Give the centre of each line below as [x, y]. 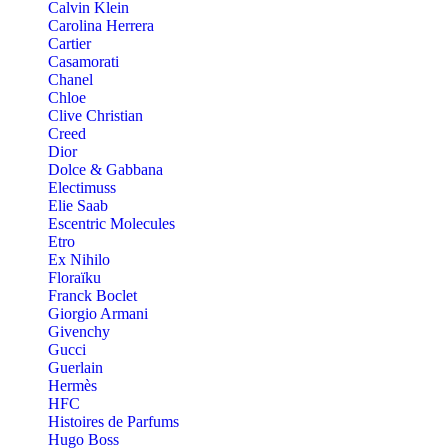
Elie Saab [78, 206]
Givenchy [79, 332]
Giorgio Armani [98, 314]
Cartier [69, 44]
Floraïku [74, 278]
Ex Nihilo [79, 260]
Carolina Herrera [101, 26]
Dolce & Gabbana [105, 170]
